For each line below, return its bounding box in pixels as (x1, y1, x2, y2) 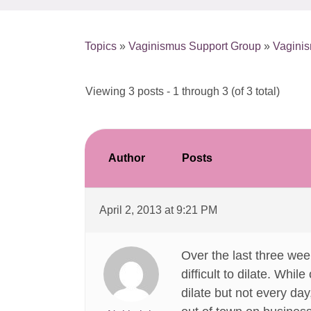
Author (108, 152, 145, 164)
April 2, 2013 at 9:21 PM (99, 204, 217, 216)
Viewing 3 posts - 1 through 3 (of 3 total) (85, 85, 280, 97)
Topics (85, 40, 117, 52)
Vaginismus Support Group (128, 40, 261, 52)
